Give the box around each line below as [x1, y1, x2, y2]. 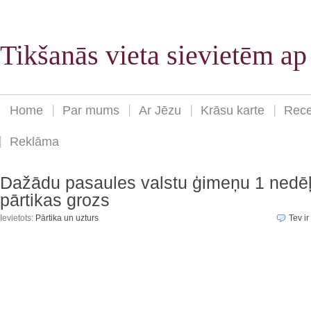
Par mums [62, 103, 119, 118]
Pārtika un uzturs [35, 213, 99, 224]
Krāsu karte [201, 103, 264, 118]
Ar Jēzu [139, 103, 181, 118]
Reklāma [10, 135, 59, 149]
